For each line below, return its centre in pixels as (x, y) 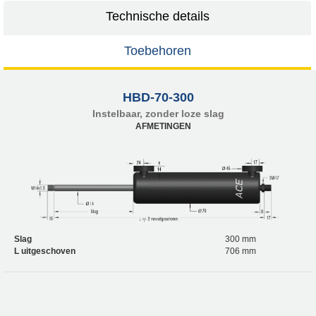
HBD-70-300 (158, 97)
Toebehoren (157, 50)
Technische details (157, 16)
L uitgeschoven (45, 251)
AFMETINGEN (163, 126)
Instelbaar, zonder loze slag (158, 113)
